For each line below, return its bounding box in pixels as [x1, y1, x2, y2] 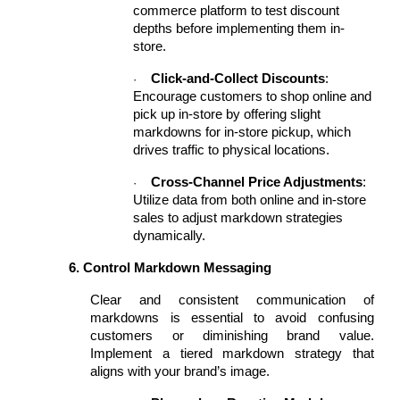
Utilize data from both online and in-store [133, 193, 367, 207]
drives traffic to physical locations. [133, 143, 330, 157]
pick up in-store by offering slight [133, 107, 321, 121]
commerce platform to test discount [133, 4, 340, 18]
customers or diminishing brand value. [90, 329, 374, 343]
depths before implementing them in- [133, 21, 346, 36]
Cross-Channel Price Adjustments [151, 175, 363, 189]
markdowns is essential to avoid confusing [90, 311, 374, 325]
